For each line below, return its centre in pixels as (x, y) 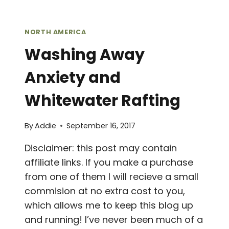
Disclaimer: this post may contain (101, 148)
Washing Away (85, 55)
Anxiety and (73, 78)
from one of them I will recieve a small (111, 176)
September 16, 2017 (101, 125)
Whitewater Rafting (102, 101)
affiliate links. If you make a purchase (109, 162)
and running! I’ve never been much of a (114, 219)
